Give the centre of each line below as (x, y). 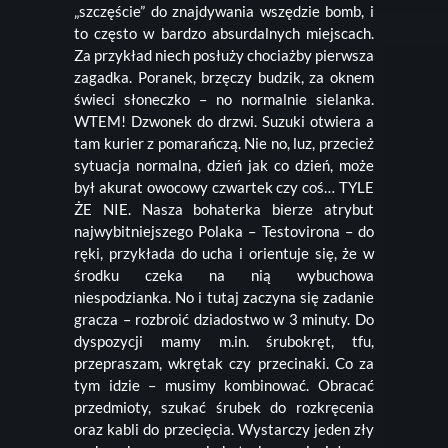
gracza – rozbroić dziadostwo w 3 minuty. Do (224, 318)
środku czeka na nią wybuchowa (224, 274)
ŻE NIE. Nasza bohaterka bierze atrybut (224, 208)
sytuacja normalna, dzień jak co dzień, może (224, 164)
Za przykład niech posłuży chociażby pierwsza (224, 54)
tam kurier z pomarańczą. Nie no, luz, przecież (224, 142)
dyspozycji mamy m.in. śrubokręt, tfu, (224, 340)
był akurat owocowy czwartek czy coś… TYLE (224, 186)
